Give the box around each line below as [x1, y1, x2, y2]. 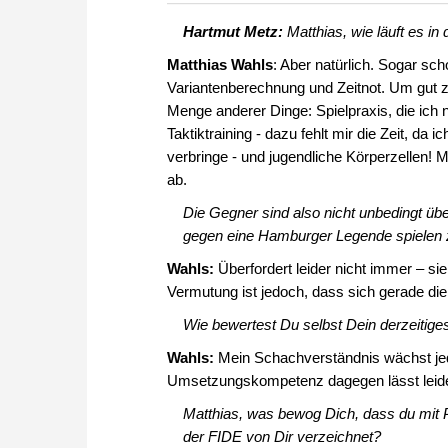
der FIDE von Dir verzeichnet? [182, 428, 381, 446]
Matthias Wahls [167, 56, 273, 74]
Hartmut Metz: [182, 23, 283, 41]
